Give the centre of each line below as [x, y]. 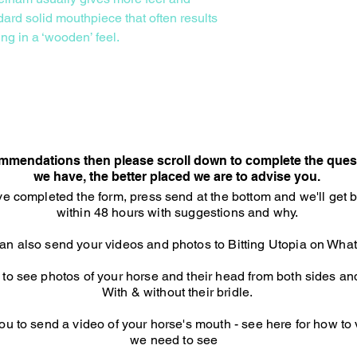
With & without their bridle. [177, 292]
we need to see [177, 339]
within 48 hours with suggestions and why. [177, 212]
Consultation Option [166, 123]
